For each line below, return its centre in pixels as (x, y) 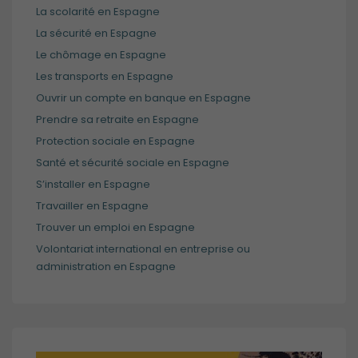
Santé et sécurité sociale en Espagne (133, 163)
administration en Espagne (106, 267)
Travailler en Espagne (92, 206)
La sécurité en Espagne (96, 34)
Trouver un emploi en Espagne (115, 228)
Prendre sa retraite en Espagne (117, 120)
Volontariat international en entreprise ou (143, 249)
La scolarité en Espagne (98, 12)
